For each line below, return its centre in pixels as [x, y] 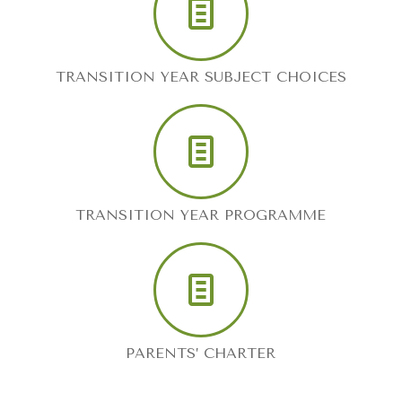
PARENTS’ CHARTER [201, 353]
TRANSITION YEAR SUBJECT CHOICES [201, 76]
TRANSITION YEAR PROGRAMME [201, 214]
